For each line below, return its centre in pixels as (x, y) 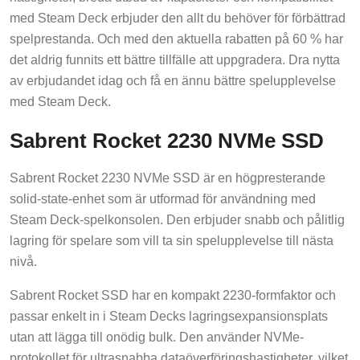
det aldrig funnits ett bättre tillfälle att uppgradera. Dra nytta (175, 59)
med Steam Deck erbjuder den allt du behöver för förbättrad (178, 18)
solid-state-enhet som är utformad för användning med (163, 199)
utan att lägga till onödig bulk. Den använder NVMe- (157, 337)
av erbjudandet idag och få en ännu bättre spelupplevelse (173, 80)
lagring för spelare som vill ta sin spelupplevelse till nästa (172, 241)
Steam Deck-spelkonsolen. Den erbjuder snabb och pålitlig (177, 220)
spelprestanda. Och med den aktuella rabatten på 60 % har (176, 39)
